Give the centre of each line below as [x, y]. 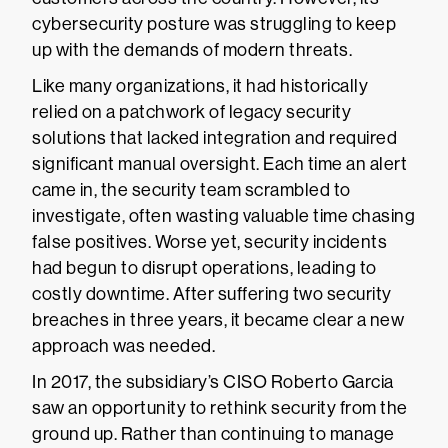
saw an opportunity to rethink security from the [220, 408]
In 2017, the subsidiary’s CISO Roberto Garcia [213, 382]
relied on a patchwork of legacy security [191, 112]
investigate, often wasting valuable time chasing [223, 216]
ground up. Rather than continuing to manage [213, 434]
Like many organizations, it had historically [200, 86]
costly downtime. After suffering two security [212, 294]
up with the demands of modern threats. [192, 50]
